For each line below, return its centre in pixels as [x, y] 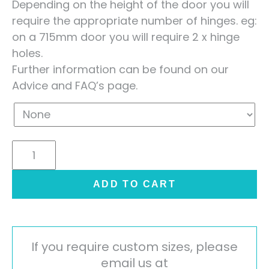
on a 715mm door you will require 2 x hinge [126, 37]
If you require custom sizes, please [134, 246]
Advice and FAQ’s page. [75, 85]
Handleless [41, 180]
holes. [27, 53]
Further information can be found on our [120, 69]
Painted [32, 164]
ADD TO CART [134, 184]
